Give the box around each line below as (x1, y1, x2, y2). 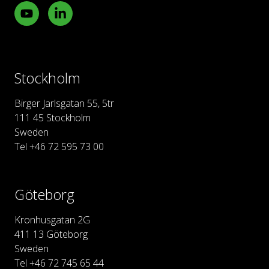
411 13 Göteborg (14, 227, 88, 241)
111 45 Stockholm (14, 110, 91, 124)
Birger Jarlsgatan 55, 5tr (14, 96, 114, 110)
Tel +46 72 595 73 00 (14, 139, 104, 153)
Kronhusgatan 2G (14, 213, 90, 226)
